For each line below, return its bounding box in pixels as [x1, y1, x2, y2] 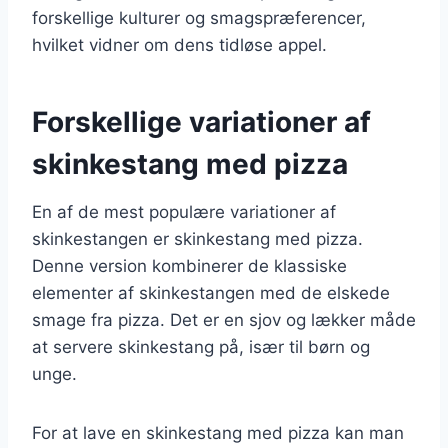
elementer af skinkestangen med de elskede [32, 282, 390, 303]
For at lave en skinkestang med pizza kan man [32, 422, 404, 443]
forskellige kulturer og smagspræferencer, [32, 7, 366, 28]
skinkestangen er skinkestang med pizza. [32, 228, 363, 249]
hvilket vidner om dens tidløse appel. [32, 34, 327, 55]
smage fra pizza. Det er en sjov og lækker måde [32, 309, 416, 330]
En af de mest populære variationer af [32, 201, 336, 222]
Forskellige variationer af [32, 104, 371, 139]
